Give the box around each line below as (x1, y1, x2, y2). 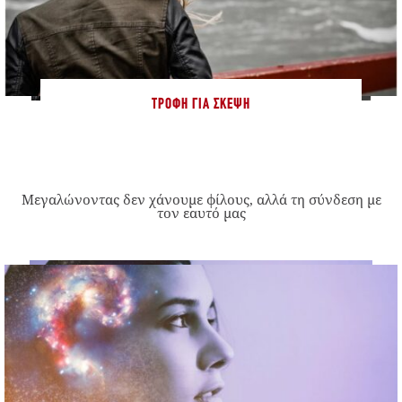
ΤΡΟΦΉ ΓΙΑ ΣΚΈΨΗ (152, 97, 250, 113)
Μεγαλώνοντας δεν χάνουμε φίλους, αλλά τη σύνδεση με (21, 190, 381, 209)
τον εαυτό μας (156, 204, 246, 223)
